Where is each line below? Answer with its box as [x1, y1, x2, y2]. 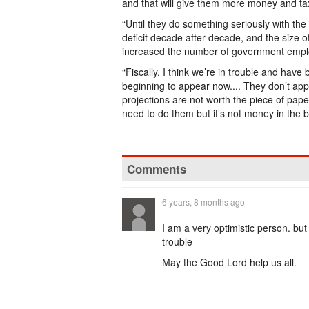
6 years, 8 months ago [162, 196, 245, 208]
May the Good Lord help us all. [162, 255, 297, 269]
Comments [127, 161, 186, 177]
